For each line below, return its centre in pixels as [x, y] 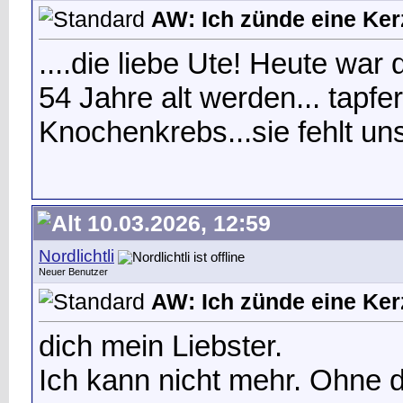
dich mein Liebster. [161, 345]
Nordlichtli [76, 256]
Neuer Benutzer [73, 272]
